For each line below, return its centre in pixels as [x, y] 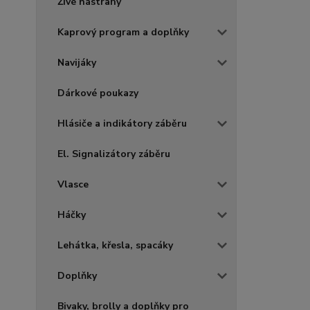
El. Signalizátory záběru [114, 154]
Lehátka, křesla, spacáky [115, 245]
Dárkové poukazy [98, 93]
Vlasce [73, 184]
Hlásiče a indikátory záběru [122, 124]
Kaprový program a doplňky [123, 32]
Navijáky [77, 63]
